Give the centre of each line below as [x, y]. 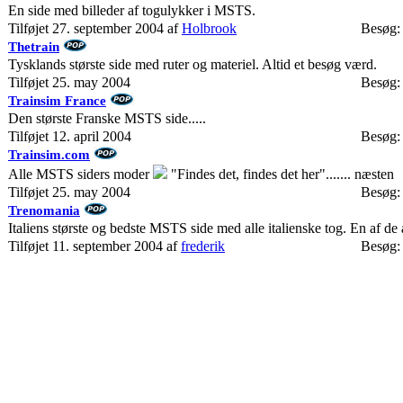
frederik [203, 246]
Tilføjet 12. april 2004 [70, 136]
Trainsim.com [49, 155]
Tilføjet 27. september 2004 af [95, 28]
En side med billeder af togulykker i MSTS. [132, 10]
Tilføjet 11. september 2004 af [94, 246]
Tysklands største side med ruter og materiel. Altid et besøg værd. [193, 64]
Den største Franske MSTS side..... [107, 118]
